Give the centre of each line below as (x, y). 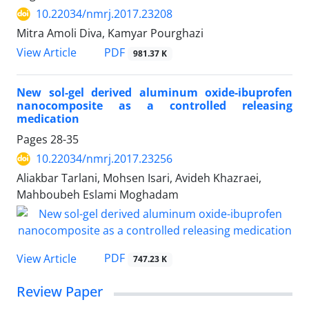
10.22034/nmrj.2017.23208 (104, 14)
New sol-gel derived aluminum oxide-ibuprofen (154, 93)
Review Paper (60, 291)
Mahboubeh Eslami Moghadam (98, 195)
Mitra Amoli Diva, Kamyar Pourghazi (110, 33)
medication (48, 119)
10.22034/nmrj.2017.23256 (104, 159)
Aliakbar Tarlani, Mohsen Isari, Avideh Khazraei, (139, 178)
